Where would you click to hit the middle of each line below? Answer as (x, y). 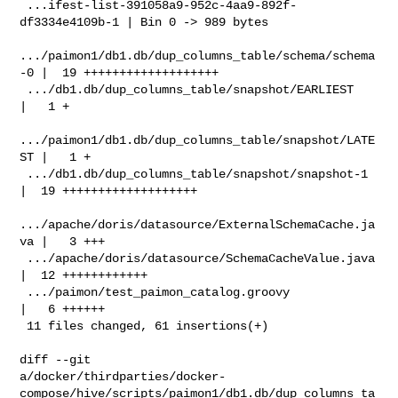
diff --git (59, 359)
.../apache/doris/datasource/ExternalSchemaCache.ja (198, 224)
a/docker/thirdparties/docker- (123, 376)
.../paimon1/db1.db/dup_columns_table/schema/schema (198, 56)
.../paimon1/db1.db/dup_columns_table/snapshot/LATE (198, 140)
